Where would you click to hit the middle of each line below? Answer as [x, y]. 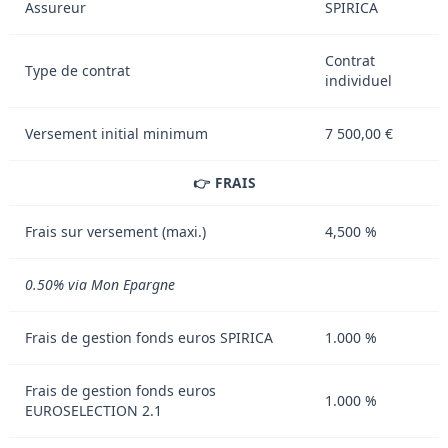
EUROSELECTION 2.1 [93, 410]
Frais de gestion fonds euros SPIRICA [149, 337]
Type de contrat [77, 70]
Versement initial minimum [116, 133]
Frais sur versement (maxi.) [115, 231]
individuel [358, 80]
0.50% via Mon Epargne [100, 284]
